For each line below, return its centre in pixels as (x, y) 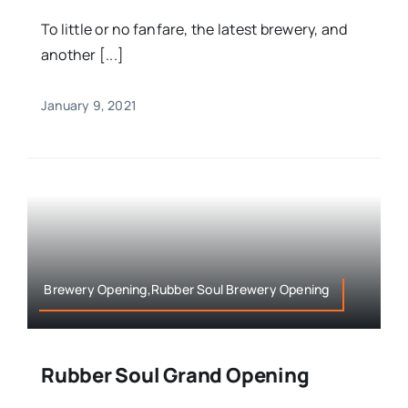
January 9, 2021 (89, 105)
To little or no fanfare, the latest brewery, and (194, 29)
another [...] (82, 54)
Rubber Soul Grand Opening (175, 376)
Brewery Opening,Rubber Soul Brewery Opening (187, 290)
